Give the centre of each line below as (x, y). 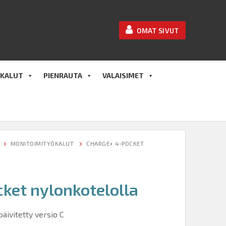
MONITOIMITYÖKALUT (42, 143)
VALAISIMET (123, 75)
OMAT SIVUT (157, 31)
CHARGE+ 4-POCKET (115, 143)
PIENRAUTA (63, 75)
